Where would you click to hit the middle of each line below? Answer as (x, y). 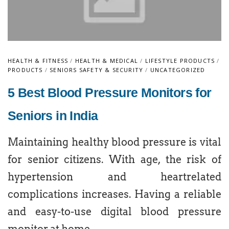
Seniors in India (53, 116)
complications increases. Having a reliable (114, 194)
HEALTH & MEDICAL (107, 61)
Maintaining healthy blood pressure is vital (114, 142)
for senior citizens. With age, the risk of (114, 159)
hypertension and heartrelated (114, 177)
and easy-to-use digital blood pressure (114, 212)
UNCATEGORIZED (178, 70)
